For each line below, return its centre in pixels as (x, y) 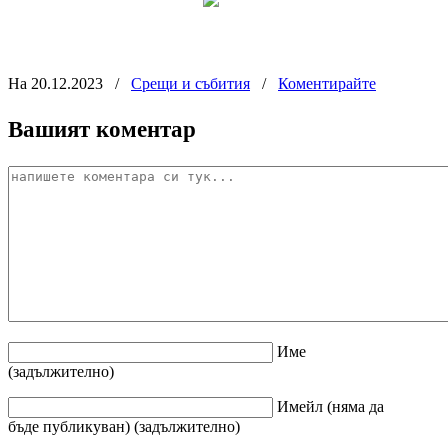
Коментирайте (327, 83)
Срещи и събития (190, 83)
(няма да (355, 406)
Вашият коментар (102, 128)
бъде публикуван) (69, 426)
